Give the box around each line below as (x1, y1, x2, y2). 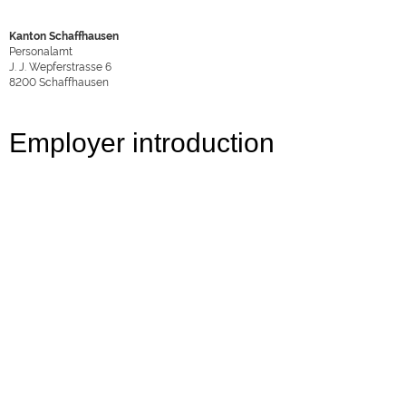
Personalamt (9, 43, 72, 58)
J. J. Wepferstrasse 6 (9, 58, 111, 73)
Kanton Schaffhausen (9, 27, 119, 43)
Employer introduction (9, 128, 275, 158)
